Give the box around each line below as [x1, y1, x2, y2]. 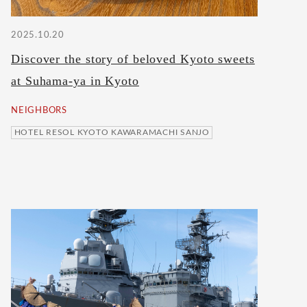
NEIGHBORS [11, 106, 67, 115]
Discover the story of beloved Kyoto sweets [11, 52, 255, 66]
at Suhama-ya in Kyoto [11, 74, 139, 88]
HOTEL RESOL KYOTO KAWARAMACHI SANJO [14, 128, 210, 137]
